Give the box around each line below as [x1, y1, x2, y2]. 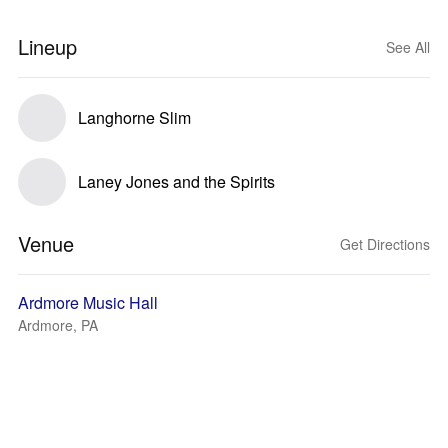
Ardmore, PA [18, 315, 98, 335]
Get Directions [340, 234, 430, 254]
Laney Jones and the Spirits [78, 170, 275, 193]
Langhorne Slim [78, 106, 191, 129]
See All [386, 37, 430, 57]
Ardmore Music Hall [18, 291, 158, 314]
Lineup [18, 32, 77, 61]
